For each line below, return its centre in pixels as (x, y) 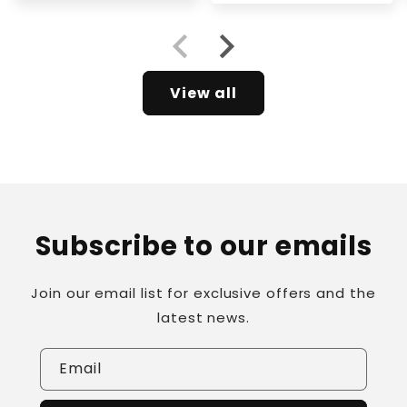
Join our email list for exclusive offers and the (203, 293)
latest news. (203, 317)
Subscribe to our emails (203, 245)
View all (203, 93)
